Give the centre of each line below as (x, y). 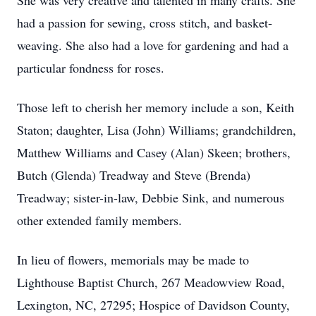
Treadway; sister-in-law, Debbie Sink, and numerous (151, 197)
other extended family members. (99, 220)
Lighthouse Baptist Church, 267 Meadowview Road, (151, 282)
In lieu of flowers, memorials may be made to (133, 260)
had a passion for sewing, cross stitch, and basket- (145, 23)
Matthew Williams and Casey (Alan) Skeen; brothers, (154, 152)
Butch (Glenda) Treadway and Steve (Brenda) (134, 175)
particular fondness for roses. (91, 68)
